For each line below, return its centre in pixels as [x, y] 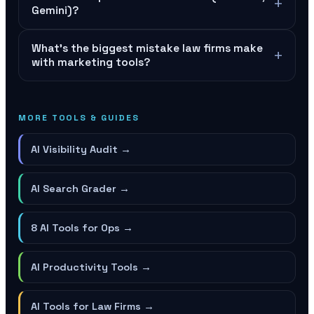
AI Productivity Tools [84, 267]
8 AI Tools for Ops [75, 228]
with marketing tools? [91, 62]
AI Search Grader [74, 189]
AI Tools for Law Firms [86, 306]
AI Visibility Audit [74, 149]
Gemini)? [55, 11]
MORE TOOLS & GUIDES [79, 118]
